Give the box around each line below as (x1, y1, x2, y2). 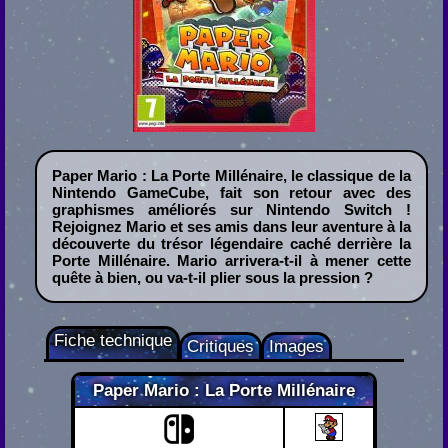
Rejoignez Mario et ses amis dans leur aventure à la (52, 218, 412, 236)
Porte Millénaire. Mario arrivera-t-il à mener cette (52, 252, 412, 270)
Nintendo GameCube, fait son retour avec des (52, 184, 412, 202)
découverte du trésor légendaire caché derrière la (52, 235, 412, 253)
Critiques (186, 337, 254, 357)
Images (268, 337, 324, 357)
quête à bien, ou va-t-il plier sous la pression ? (52, 269, 373, 287)
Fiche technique (53, 331, 172, 351)
